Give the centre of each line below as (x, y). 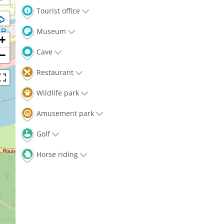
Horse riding (56, 154)
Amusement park (64, 113)
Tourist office (57, 11)
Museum (50, 31)
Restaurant (54, 72)
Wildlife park (57, 93)
